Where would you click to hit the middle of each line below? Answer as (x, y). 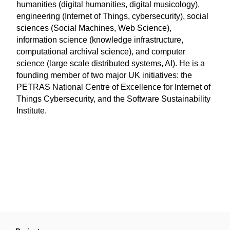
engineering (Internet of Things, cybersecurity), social (113, 16)
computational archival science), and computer (101, 52)
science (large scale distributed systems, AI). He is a (111, 63)
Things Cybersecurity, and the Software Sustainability (114, 99)
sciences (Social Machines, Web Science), (94, 28)
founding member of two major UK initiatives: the (104, 75)
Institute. (32, 111)
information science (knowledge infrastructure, (100, 40)
